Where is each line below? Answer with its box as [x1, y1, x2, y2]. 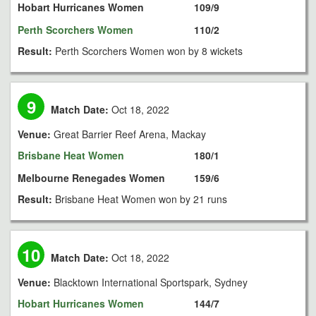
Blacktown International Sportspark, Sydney [54, 275, 248, 289]
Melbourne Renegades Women [18, 171, 165, 185]
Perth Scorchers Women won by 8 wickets [55, 44, 243, 58]
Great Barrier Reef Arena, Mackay [54, 127, 206, 141]
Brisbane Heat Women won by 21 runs [55, 192, 227, 206]
